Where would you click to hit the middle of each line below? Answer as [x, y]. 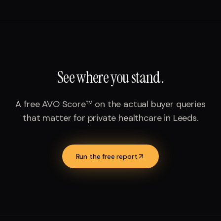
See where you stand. [110, 77]
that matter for [55, 118]
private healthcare [125, 118]
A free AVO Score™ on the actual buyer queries [110, 104]
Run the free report [107, 156]
